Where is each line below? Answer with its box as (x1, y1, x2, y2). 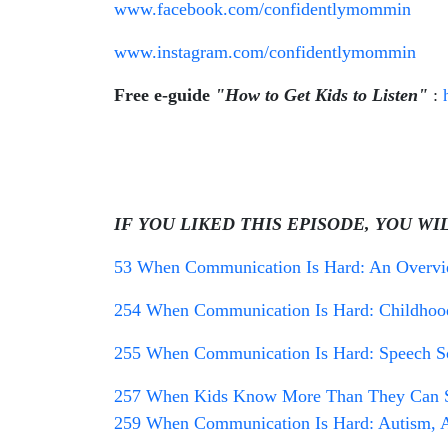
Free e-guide (114, 85, 215, 105)
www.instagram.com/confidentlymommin (114, 42, 416, 62)
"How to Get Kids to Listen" (215, 85, 428, 105)
